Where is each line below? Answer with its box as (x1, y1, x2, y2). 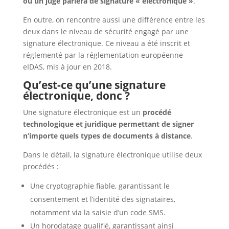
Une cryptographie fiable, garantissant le (30, 181, 170, 191)
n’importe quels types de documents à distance (22, 131, 191, 141)
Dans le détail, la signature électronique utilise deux (22, 150, 202, 160)
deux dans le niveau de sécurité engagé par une (22, 27, 189, 37)
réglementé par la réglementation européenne (22, 50, 183, 60)
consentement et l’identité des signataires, (30, 194, 175, 204)
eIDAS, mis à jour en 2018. (22, 62, 114, 72)
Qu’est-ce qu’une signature (22, 78, 166, 93)
